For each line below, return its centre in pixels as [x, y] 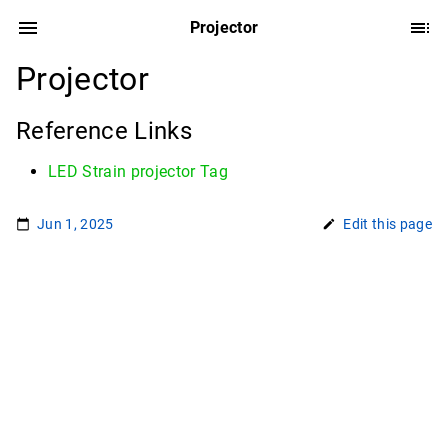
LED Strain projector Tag [138, 171]
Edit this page [387, 223]
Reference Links [107, 130]
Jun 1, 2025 [75, 223]
